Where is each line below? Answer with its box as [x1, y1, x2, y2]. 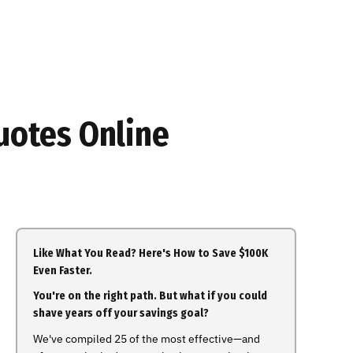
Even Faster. [33, 264, 92, 277]
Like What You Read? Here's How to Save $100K [33, 247, 268, 260]
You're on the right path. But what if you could [33, 289, 267, 303]
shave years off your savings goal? [33, 307, 209, 320]
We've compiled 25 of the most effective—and [33, 332, 260, 346]
